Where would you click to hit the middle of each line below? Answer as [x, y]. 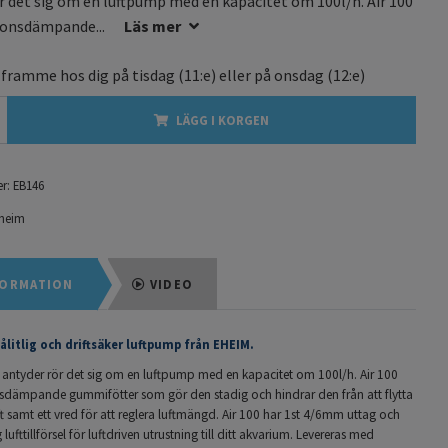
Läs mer [152, 25]
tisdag [153, 74]
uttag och [372, 414]
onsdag [299, 74]
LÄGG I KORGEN [222, 119]
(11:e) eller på [224, 74]
